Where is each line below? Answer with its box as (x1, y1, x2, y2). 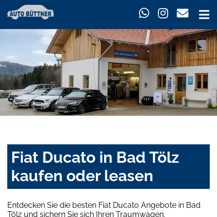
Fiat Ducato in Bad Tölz (11, 148, 179, 167)
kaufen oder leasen (11, 167, 153, 185)
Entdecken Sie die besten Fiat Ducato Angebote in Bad (7, 201, 201, 210)
